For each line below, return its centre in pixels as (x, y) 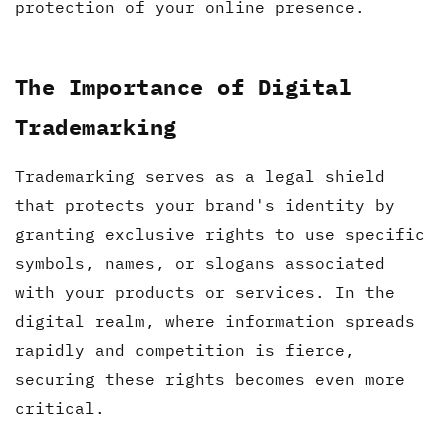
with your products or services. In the (205, 291)
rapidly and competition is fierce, (185, 349)
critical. (60, 407)
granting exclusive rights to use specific (220, 233)
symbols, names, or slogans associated (200, 262)
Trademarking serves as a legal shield (200, 175)
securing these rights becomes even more (210, 378)
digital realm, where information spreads (215, 320)
